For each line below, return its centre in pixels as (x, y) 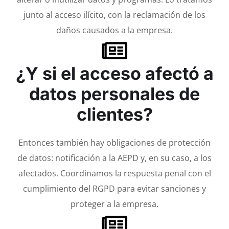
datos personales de (114, 94)
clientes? (114, 114)
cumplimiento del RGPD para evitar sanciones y (114, 188)
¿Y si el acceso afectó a (114, 73)
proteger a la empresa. (114, 204)
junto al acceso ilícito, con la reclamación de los (114, 15)
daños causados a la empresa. (114, 30)
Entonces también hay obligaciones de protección (114, 142)
